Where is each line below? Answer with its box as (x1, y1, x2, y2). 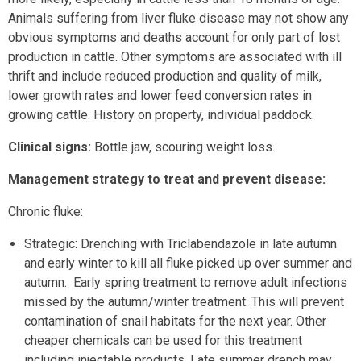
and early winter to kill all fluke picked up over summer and (24, 255, 352, 271)
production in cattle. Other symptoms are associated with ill (8, 49, 342, 64)
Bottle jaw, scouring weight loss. (91, 139, 275, 155)
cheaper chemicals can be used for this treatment (24, 333, 302, 348)
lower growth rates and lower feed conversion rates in (8, 88, 312, 103)
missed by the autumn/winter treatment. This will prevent (24, 294, 344, 309)
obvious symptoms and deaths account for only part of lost (8, 30, 340, 45)
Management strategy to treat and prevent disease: (8, 172, 326, 187)
